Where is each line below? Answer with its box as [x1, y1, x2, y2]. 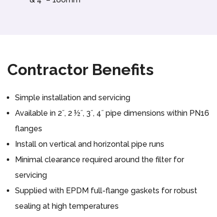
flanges [15, 124, 42, 134]
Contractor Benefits [7, 61, 154, 79]
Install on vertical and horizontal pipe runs [15, 139, 164, 149]
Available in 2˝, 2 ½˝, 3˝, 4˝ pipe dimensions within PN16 [15, 108, 209, 118]
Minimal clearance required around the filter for [15, 155, 184, 165]
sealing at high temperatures [15, 201, 119, 211]
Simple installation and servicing [15, 93, 130, 103]
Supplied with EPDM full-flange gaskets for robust [15, 186, 197, 196]
